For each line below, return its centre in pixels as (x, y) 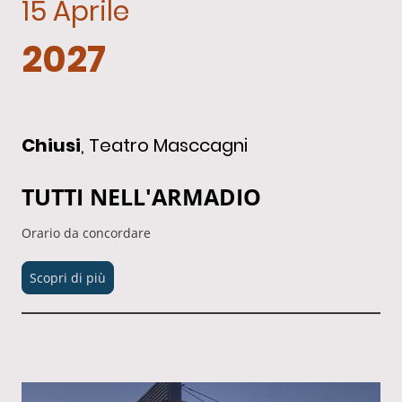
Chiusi (51, 146)
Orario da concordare (86, 232)
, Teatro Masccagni (164, 146)
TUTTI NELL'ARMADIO (141, 197)
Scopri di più (68, 277)
